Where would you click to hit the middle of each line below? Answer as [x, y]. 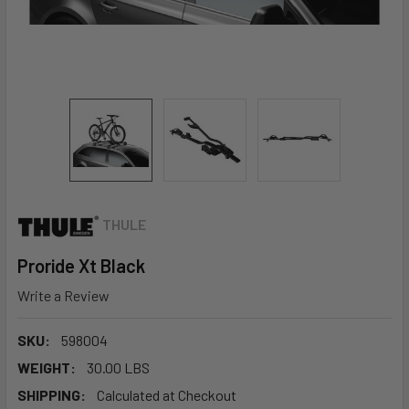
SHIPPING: [52, 394]
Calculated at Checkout [167, 394]
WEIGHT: [47, 367]
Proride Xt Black [81, 266]
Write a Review [63, 295]
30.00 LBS [118, 367]
